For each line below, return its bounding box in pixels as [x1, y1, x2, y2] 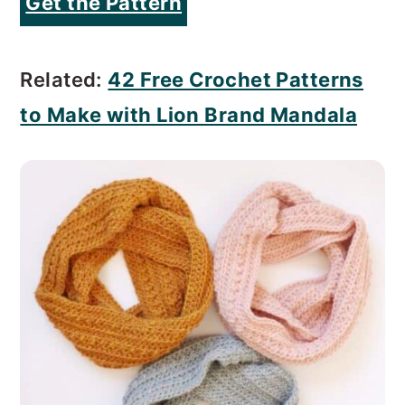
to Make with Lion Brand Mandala [20, 102, 358, 127]
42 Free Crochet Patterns [108, 67, 363, 91]
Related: [20, 67, 102, 91]
